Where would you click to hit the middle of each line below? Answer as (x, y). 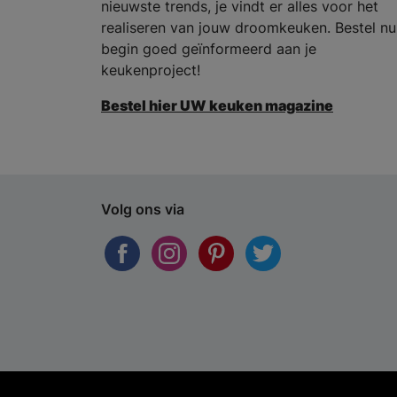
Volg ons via (143, 210)
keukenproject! (151, 70)
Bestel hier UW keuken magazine (217, 106)
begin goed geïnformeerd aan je (209, 49)
